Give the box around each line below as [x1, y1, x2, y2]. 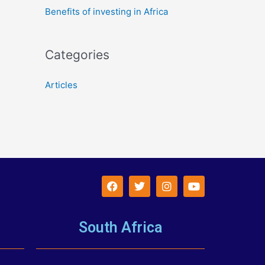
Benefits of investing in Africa [45, 6, 168, 18]
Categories [45, 47, 109, 63]
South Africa [79, 218, 162, 236]
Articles [45, 79, 77, 91]
